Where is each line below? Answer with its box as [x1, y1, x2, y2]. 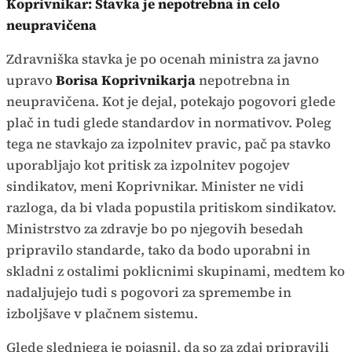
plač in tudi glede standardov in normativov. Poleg [6, 113, 332, 133]
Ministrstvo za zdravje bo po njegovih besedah [6, 219, 303, 239]
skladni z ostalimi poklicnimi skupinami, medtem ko [6, 262, 345, 281]
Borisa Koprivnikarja [56, 71, 196, 90]
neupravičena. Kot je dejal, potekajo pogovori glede [6, 92, 335, 112]
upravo [6, 71, 56, 90]
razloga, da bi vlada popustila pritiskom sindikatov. [6, 198, 336, 218]
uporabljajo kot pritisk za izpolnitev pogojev [6, 156, 290, 175]
